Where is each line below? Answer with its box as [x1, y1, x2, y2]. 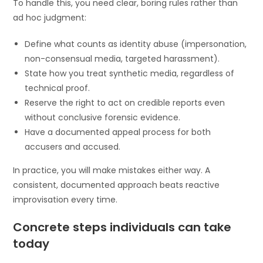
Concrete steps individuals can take [13, 218, 232, 235]
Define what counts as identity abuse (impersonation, [25, 38, 247, 50]
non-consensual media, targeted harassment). [25, 52, 220, 65]
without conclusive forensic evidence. [25, 111, 181, 123]
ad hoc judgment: [13, 11, 87, 23]
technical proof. [25, 82, 90, 94]
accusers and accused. [25, 140, 121, 153]
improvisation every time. [13, 193, 118, 205]
